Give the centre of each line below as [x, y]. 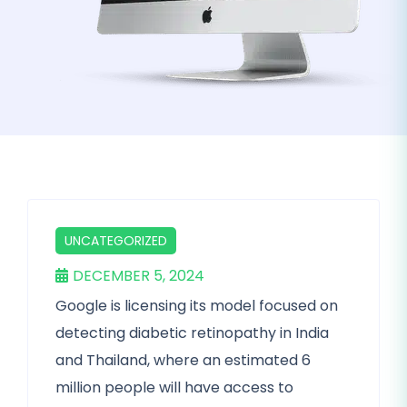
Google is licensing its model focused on [197, 306]
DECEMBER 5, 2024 [139, 276]
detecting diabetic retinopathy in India [192, 333]
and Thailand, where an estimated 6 [183, 360]
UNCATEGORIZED [116, 241]
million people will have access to [174, 387]
